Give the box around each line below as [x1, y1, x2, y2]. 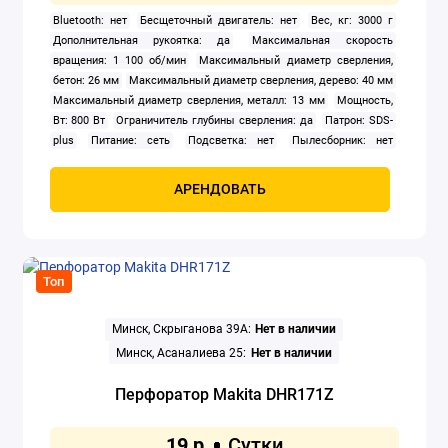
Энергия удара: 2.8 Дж [217, 173, 333, 187]
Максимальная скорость [252, 33, 394, 47]
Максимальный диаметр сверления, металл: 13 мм [52, 93, 325, 107]
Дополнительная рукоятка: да [52, 33, 230, 47]
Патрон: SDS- [325, 113, 394, 127]
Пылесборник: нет [291, 133, 393, 147]
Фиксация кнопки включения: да [119, 153, 289, 167]
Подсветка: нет [188, 133, 275, 147]
